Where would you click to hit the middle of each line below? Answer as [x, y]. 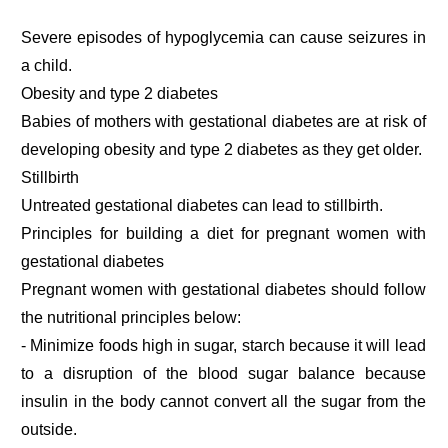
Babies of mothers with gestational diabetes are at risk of [223, 121]
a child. [47, 65]
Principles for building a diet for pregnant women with [223, 233]
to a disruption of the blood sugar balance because [223, 373]
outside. [49, 429]
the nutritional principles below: [131, 317]
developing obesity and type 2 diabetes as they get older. [222, 149]
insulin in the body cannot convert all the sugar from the [223, 401]
